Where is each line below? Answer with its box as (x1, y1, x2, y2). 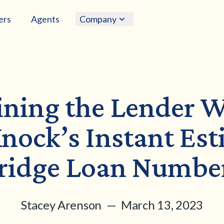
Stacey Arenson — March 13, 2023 (20, 197, 203, 212)
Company (79, 13, 118, 24)
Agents (31, 13, 60, 24)
